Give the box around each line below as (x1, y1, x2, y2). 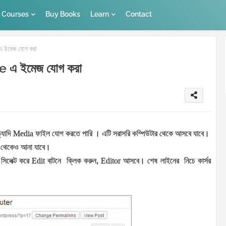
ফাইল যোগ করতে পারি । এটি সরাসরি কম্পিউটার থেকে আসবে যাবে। (35, 129, 209, 138)
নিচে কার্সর (184, 156, 211, 165)
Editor (100, 156, 124, 165)
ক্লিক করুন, (66, 156, 101, 165)
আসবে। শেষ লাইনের (123, 156, 179, 165)
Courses (2, 10, 29, 18)
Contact (126, 10, 152, 18)
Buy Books (45, 10, 80, 18)
